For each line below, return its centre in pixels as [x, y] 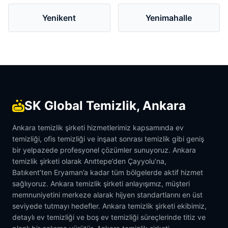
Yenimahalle [169, 18]
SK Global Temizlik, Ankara [105, 105]
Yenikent [59, 18]
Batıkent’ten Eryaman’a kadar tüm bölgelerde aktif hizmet [108, 172]
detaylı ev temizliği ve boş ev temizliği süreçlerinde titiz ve [109, 217]
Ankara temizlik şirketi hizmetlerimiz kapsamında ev [98, 127]
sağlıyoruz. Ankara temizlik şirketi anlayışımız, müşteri [101, 183]
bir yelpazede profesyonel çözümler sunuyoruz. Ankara [104, 150]
